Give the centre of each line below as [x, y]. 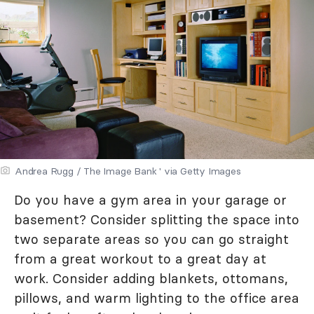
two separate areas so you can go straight [151, 239]
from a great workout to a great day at [140, 258]
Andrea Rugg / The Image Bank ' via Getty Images [128, 171]
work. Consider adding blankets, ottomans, [151, 278]
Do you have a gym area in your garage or [150, 199]
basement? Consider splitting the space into [157, 219]
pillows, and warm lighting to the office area [157, 298]
